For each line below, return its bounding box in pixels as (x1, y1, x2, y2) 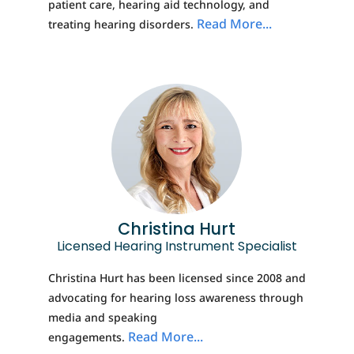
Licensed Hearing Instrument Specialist (56, 236, 297, 255)
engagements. (47, 329, 125, 345)
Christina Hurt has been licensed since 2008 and (47, 269, 306, 285)
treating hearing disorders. (47, 16, 194, 32)
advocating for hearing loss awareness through (47, 289, 303, 305)
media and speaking (47, 309, 157, 325)
